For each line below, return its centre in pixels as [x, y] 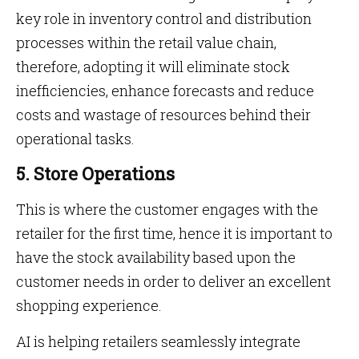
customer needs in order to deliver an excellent [173, 281]
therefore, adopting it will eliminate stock [153, 67]
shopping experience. [89, 305]
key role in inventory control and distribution [164, 18]
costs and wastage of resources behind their [163, 115]
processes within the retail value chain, [146, 42]
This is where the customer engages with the [167, 209]
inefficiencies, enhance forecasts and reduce [165, 91]
